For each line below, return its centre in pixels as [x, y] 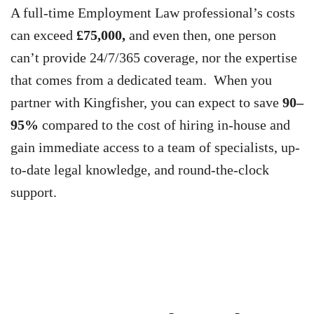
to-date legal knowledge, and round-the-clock [140, 169]
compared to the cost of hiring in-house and [164, 124]
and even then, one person [203, 35]
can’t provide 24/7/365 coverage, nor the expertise [154, 57]
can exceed [43, 35]
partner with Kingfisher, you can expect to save [146, 102]
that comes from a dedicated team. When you [141, 80]
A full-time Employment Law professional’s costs [153, 12]
